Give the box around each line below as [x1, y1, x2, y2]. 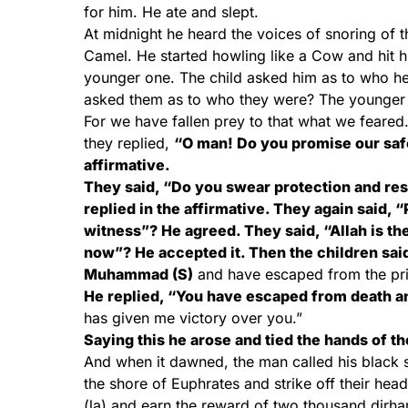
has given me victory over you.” [84, 309, 302, 327]
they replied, [84, 134, 174, 152]
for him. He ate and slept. [84, 3, 259, 21]
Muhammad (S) [84, 265, 193, 283]
